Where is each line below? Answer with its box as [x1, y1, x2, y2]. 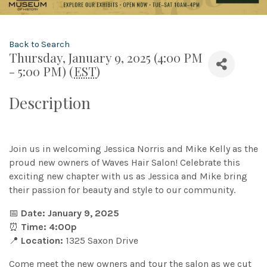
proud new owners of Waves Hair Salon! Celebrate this [9, 157, 240, 169]
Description [9, 92, 91, 114]
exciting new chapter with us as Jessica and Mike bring [9, 170, 247, 182]
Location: [21, 235, 63, 247]
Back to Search [9, 39, 70, 50]
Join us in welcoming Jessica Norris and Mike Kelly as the [9, 143, 258, 155]
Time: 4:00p [21, 221, 77, 233]
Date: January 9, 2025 [21, 207, 119, 219]
